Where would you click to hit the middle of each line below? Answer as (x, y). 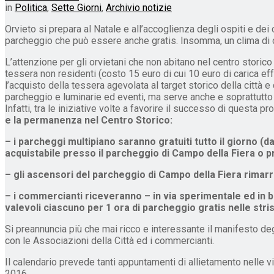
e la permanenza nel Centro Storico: (90, 120)
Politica (31, 7)
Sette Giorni (76, 7)
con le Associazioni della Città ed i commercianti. (109, 240)
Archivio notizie (139, 7)
